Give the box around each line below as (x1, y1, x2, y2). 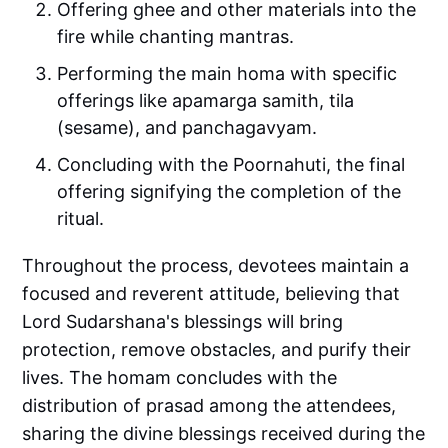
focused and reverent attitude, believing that (22, 283, 401, 305)
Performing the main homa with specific (57, 63, 398, 85)
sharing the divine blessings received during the (22, 423, 426, 445)
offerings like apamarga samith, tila (57, 90, 355, 112)
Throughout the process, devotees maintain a (22, 255, 410, 277)
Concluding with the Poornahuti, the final (57, 154, 406, 176)
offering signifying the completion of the (57, 181, 402, 203)
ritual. (57, 208, 105, 230)
